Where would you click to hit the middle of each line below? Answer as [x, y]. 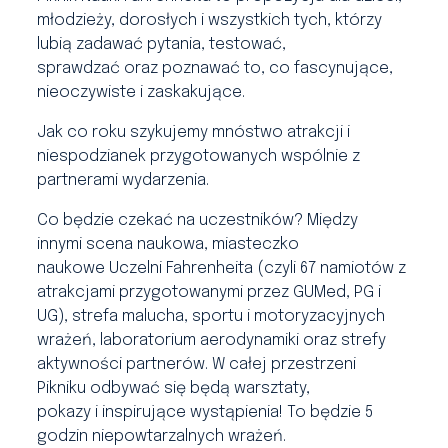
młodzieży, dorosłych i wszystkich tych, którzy [210, 20]
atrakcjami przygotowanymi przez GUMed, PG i [209, 292]
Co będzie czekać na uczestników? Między [198, 220]
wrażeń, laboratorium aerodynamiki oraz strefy [212, 340]
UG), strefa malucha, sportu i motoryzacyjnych [211, 316]
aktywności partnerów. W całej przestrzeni [197, 364]
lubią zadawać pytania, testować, [162, 44]
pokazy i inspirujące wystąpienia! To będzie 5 [205, 412]
